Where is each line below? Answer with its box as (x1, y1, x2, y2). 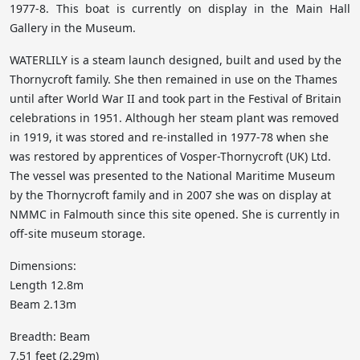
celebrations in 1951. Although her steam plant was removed (10, 110, 339, 125)
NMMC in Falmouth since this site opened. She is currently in (10, 207, 340, 222)
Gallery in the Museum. (10, 20, 136, 35)
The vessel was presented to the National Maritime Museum (10, 168, 335, 183)
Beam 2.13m (10, 297, 76, 312)
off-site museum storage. (10, 226, 145, 241)
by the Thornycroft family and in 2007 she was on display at (10, 187, 331, 202)
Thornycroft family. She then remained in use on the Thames (10, 72, 337, 87)
